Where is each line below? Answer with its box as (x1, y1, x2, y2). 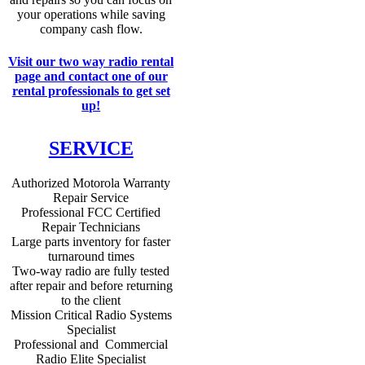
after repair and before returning (9, 278, 173, 292)
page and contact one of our (14, 68, 168, 83)
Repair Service (53, 190, 130, 204)
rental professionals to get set (11, 83, 170, 98)
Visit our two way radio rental (8, 54, 174, 68)
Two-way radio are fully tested (12, 263, 170, 278)
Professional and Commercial (14, 336, 169, 351)
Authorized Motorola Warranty (11, 175, 171, 190)
